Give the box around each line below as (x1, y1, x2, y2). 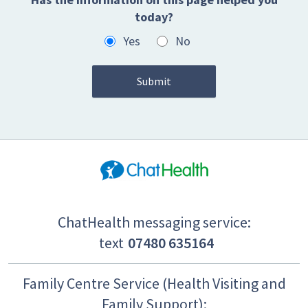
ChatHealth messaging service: (57, 212, 251, 232)
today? (135, 9, 173, 25)
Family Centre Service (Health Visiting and (22, 273, 286, 293)
